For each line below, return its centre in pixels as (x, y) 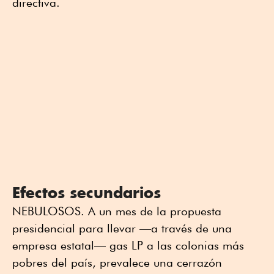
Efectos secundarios (87, 192)
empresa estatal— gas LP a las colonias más (128, 245)
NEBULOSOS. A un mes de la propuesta (117, 211)
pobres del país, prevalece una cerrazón (117, 262)
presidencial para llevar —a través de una (122, 228)
